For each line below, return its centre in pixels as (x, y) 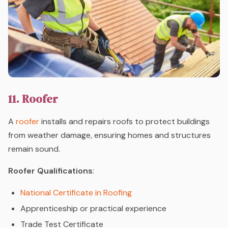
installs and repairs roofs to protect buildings (124, 122)
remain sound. (34, 149)
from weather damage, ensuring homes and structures (109, 135)
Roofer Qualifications (50, 171)
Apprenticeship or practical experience (93, 209)
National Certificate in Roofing (76, 193)
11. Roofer (33, 99)
